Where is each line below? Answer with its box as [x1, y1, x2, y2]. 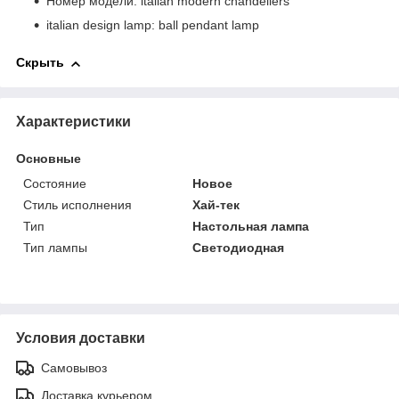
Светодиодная [192, 240, 285, 255]
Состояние [23, 175, 86, 191]
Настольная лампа [192, 218, 310, 233]
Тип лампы [23, 240, 87, 255]
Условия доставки [16, 330, 145, 346]
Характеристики [16, 113, 131, 129]
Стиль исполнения [23, 197, 132, 212]
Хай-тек [192, 197, 240, 212]
